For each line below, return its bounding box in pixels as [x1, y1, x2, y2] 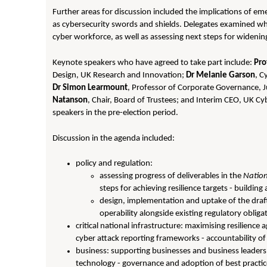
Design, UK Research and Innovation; [52, 71, 187, 80]
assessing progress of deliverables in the [100, 172, 244, 181]
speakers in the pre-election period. [52, 108, 179, 117]
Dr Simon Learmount [52, 83, 128, 92]
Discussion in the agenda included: [52, 134, 175, 143]
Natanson [52, 96, 88, 105]
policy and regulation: [76, 159, 153, 168]
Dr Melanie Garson [186, 71, 256, 80]
